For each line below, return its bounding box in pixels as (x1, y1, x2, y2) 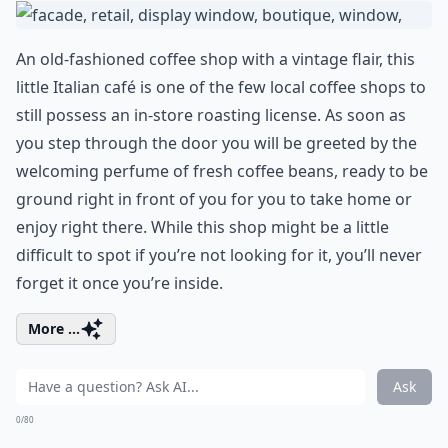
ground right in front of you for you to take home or (16, 188, 412, 210)
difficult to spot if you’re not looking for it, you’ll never (16, 244, 422, 266)
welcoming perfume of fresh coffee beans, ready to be (16, 160, 428, 182)
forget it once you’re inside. (16, 272, 223, 294)
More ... (28, 319, 80, 338)
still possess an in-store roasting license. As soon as (16, 104, 406, 126)
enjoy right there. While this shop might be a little (16, 216, 389, 238)
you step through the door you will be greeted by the (16, 132, 417, 154)
